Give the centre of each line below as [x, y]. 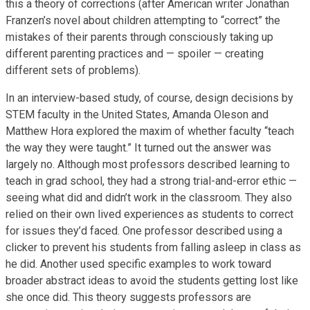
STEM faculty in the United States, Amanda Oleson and [137, 114]
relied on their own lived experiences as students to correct [149, 214]
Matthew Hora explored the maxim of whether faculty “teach [150, 131]
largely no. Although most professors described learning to [148, 164]
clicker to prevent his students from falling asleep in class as [153, 247]
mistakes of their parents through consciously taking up [139, 37]
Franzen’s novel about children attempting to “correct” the [143, 20]
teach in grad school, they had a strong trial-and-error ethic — [151, 181]
